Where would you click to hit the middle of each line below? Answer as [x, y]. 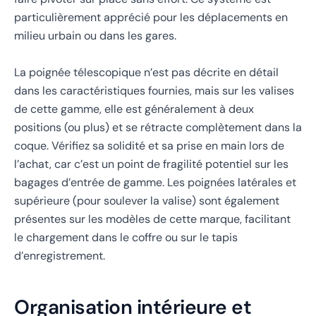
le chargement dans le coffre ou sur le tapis [126, 238]
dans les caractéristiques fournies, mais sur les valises [154, 91]
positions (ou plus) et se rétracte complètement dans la [158, 128]
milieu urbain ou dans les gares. [95, 36]
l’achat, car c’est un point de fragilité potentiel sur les [151, 164]
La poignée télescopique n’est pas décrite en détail [146, 73]
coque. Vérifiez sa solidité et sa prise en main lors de [149, 146]
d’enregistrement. [60, 256]
